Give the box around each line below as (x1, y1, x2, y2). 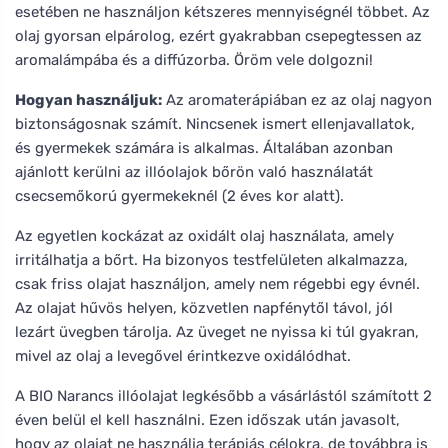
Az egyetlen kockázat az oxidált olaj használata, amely (15, 226, 394, 245)
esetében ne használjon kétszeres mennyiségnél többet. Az (15, 2, 430, 21)
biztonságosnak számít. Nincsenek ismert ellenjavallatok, (15, 114, 415, 133)
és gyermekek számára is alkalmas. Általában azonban (15, 138, 393, 157)
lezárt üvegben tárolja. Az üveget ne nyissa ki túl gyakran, (15, 322, 419, 341)
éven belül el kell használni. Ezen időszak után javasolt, (15, 410, 400, 429)
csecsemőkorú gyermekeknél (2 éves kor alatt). (15, 186, 344, 205)
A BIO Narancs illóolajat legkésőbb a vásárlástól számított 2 (15, 386, 432, 405)
